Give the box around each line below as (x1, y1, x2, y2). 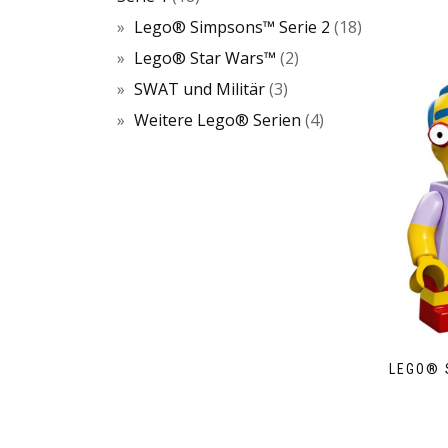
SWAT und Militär (134, 78, 265, 100)
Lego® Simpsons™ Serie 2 (134, 16, 330, 38)
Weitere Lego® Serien (134, 109, 301, 131)
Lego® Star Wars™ (134, 47, 276, 69)
